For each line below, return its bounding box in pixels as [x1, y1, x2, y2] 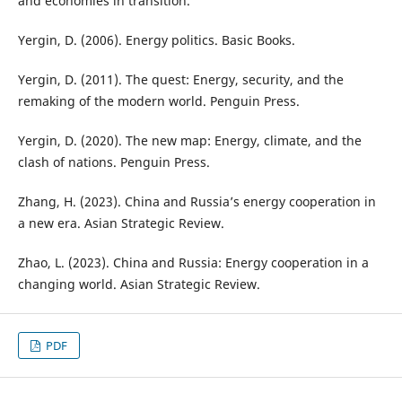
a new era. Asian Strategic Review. [17, 214, 224, 232]
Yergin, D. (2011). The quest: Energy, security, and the [17, 71, 344, 89]
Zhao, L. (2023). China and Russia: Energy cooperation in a [17, 254, 369, 272]
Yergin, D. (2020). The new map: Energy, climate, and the [17, 132, 362, 150]
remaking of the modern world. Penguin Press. [17, 92, 300, 110]
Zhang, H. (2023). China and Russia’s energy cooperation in [17, 193, 376, 211]
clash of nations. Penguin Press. [17, 153, 210, 171]
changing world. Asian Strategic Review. [17, 275, 260, 293]
